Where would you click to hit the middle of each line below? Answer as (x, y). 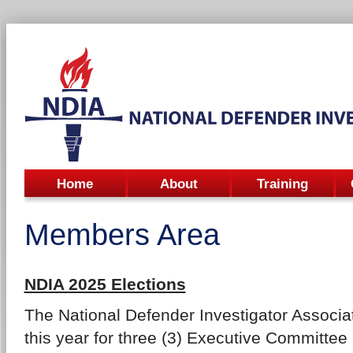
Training (282, 184)
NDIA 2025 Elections (105, 284)
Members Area (122, 235)
